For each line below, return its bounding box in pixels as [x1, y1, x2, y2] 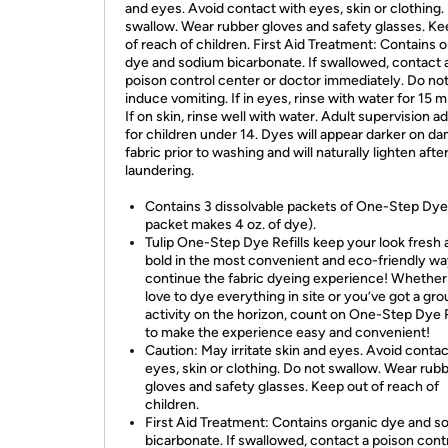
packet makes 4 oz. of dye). [145, 216, 316, 233]
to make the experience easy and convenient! [145, 324, 430, 341]
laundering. [125, 162, 194, 179]
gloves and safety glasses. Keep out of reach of [145, 378, 439, 395]
